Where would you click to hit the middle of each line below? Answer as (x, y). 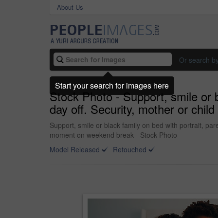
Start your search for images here (112, 85)
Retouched (130, 149)
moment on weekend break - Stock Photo (113, 135)
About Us (70, 7)
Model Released (75, 149)
